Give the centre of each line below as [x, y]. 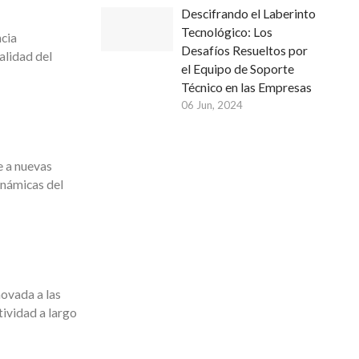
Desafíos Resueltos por [244, 50]
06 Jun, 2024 [212, 105]
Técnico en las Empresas [246, 87]
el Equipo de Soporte [238, 69]
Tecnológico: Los [227, 32]
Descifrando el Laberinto [248, 14]
